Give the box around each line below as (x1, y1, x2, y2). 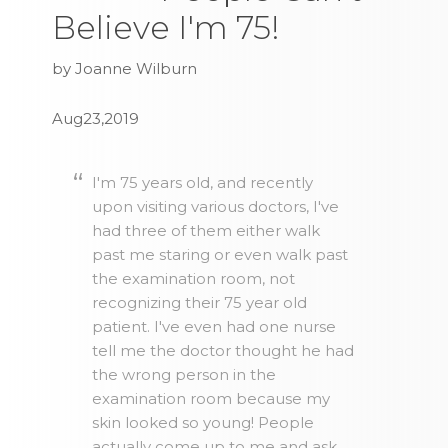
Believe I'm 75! (52, 8, 281, 48)
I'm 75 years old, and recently (92, 173, 314, 193)
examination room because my (92, 389, 331, 409)
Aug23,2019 (52, 109, 140, 129)
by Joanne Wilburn (52, 59, 198, 79)
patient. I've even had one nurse (92, 317, 337, 337)
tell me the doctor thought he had (92, 341, 355, 361)
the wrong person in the (92, 365, 277, 385)
